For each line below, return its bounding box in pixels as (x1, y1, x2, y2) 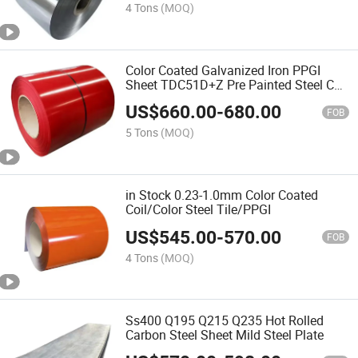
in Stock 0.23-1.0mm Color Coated (125, 186, 319, 205)
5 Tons (125, 125, 159, 141)
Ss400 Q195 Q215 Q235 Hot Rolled (125, 311, 324, 329)
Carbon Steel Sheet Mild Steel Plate (125, 325, 324, 344)
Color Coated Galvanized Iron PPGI (125, 61, 321, 79)
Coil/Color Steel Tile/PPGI (125, 201, 272, 219)
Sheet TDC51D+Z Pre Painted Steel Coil (125, 75, 348, 93)
